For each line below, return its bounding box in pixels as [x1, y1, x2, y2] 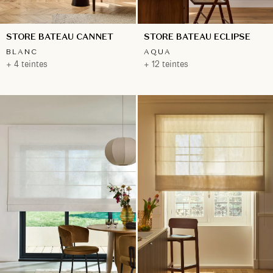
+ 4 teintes [6, 58, 48, 69]
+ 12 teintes [143, 58, 188, 69]
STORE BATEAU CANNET [6, 30, 113, 42]
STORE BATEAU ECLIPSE [143, 30, 250, 42]
